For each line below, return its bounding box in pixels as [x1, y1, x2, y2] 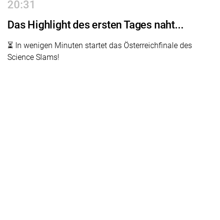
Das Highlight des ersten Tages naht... [7, 18, 184, 31]
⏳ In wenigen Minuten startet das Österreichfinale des [7, 40, 192, 50]
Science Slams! [7, 52, 59, 62]
